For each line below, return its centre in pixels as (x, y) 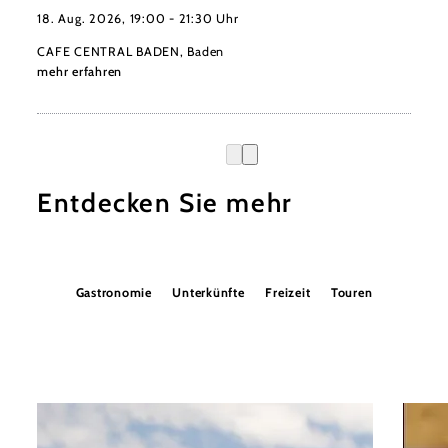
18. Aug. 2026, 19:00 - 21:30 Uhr (138, 19)
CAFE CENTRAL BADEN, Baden (131, 51)
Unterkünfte (208, 292)
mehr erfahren (80, 71)
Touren (351, 292)
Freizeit (288, 292)
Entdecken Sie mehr (165, 203)
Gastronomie (113, 292)
